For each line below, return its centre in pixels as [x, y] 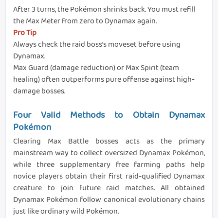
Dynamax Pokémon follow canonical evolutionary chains [109, 200]
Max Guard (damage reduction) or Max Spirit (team [96, 68]
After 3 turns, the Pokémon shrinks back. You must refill [104, 9]
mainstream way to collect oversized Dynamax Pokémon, [109, 153]
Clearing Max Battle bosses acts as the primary [109, 141]
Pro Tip [25, 33]
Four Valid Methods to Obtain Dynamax [109, 115]
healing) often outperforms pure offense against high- [104, 79]
